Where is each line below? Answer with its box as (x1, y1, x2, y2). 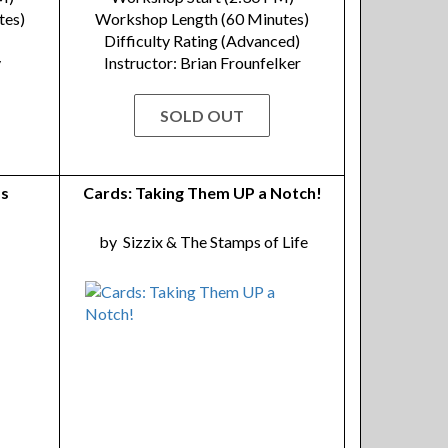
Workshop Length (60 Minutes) (95, 9, 309, 28)
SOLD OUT (151, 106, 253, 125)
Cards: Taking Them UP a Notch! (82, 183, 322, 202)
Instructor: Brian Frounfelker (103, 53, 301, 72)
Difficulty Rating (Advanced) (104, 31, 300, 50)
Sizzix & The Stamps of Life (123, 232, 308, 251)
